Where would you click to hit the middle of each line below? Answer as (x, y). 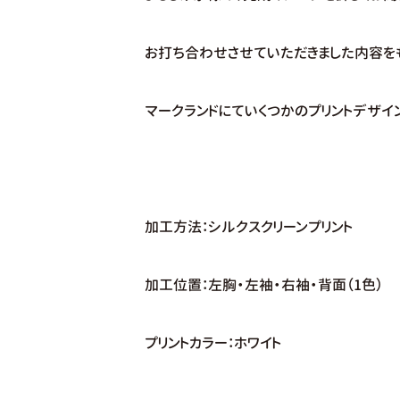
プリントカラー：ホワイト (213, 343)
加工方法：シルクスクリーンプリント (249, 227)
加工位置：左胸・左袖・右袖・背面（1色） (264, 285)
